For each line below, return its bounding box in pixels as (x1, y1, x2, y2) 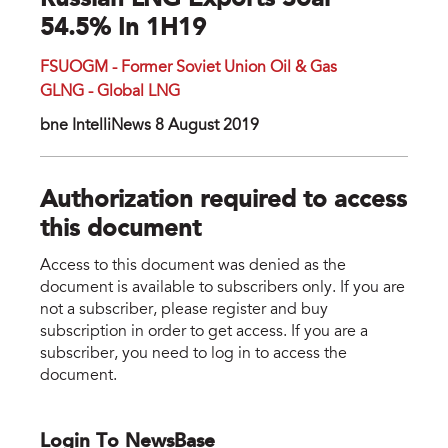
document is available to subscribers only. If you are (40, 279, 405, 296)
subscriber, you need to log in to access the (40, 345, 347, 362)
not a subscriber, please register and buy (40, 301, 328, 318)
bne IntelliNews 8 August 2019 (40, 118, 259, 135)
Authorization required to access (40, 189, 407, 214)
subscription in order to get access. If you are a (40, 323, 368, 340)
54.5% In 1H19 (40, 17, 206, 42)
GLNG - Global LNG (40, 84, 180, 101)
